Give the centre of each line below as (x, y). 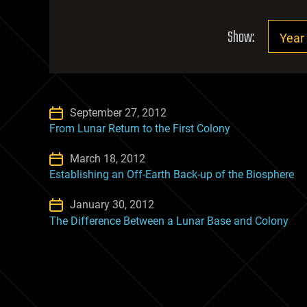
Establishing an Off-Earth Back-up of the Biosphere (172, 175)
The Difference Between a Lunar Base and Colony (169, 221)
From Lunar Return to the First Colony (140, 129)
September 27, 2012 (118, 113)
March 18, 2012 (108, 159)
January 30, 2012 (112, 205)
